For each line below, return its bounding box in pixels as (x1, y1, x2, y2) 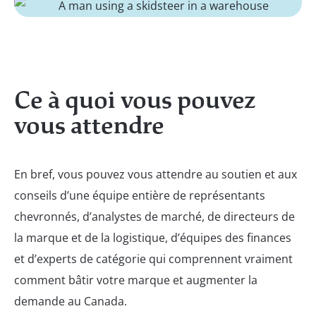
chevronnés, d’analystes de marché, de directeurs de (14, 208, 295, 224)
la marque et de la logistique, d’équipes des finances (14, 229, 291, 245)
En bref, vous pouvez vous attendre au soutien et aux (14, 166, 297, 182)
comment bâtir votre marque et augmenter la (14, 272, 257, 288)
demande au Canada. (14, 293, 127, 309)
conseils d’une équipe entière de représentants (14, 187, 265, 203)
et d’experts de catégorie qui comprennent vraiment (14, 250, 293, 267)
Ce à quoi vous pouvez (14, 85, 255, 115)
